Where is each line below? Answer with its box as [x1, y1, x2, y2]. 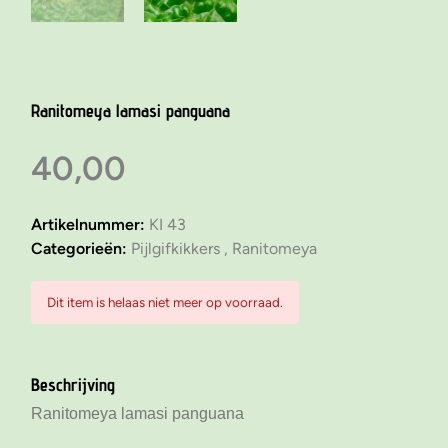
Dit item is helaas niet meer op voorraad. [46, 294, 283, 311]
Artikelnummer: [30, 215, 149, 235]
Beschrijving [30, 374, 115, 396]
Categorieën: [30, 239, 131, 259]
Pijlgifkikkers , [130, 239, 232, 259]
